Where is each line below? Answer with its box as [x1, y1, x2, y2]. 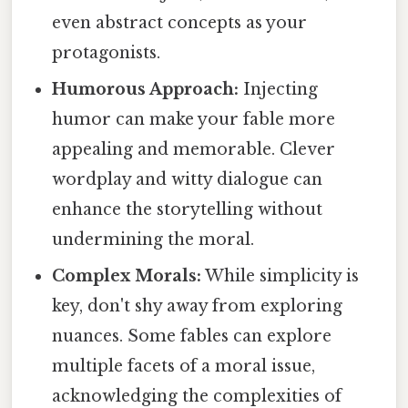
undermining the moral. [52, 229, 255, 250]
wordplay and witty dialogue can [52, 169, 323, 190]
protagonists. [52, 43, 161, 64]
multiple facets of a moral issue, [52, 356, 316, 377]
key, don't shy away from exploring [52, 296, 343, 317]
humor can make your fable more [52, 109, 336, 130]
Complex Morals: [52, 266, 202, 287]
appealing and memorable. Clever [52, 139, 336, 160]
